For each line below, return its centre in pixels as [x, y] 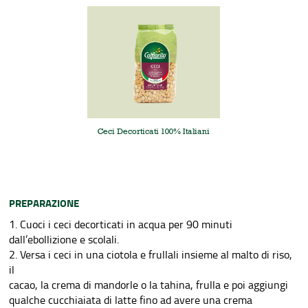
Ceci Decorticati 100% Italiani [154, 131]
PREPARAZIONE [44, 203]
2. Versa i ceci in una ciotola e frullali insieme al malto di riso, [151, 254]
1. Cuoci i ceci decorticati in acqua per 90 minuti [121, 224]
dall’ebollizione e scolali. [64, 239]
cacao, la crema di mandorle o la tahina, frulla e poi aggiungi [149, 285]
